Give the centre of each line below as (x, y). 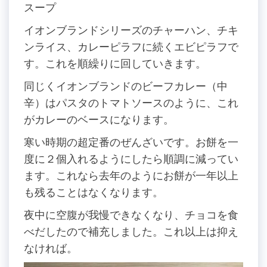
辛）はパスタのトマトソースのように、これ (131, 103)
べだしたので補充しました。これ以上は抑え (131, 231)
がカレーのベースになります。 (99, 119)
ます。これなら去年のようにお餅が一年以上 (131, 175)
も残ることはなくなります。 (94, 192)
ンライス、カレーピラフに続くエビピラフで (131, 46)
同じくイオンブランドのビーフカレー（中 (126, 86)
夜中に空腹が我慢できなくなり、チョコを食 (131, 215)
